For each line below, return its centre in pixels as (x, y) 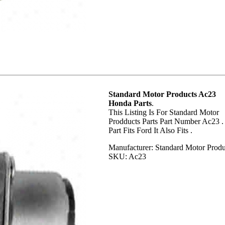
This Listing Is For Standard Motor (164, 112)
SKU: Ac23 (127, 156)
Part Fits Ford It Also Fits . (150, 130)
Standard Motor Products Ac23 (162, 94)
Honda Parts (130, 103)
